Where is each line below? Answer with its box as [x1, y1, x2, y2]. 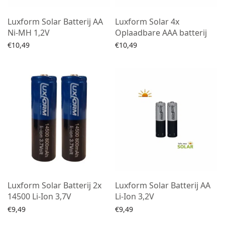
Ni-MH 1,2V [8, 27, 50, 38]
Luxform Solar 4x [115, 16, 179, 27]
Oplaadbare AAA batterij [115, 27, 207, 38]
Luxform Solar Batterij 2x [8, 180, 101, 191]
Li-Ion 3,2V [115, 191, 154, 202]
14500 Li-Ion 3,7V [8, 191, 71, 202]
